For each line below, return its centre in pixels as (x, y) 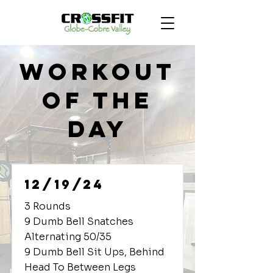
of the (97, 100)
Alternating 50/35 (68, 237)
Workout (97, 71)
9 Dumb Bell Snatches (79, 222)
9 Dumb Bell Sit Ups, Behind (94, 252)
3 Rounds (48, 206)
